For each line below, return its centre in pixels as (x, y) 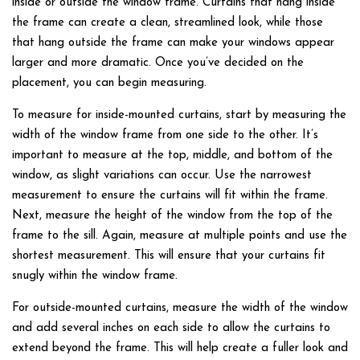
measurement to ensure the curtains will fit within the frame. (170, 196)
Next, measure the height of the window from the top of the (172, 216)
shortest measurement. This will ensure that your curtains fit (169, 256)
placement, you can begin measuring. (109, 83)
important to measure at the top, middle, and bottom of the (172, 155)
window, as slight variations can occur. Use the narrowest (162, 176)
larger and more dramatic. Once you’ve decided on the (158, 63)
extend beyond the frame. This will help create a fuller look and (180, 348)
